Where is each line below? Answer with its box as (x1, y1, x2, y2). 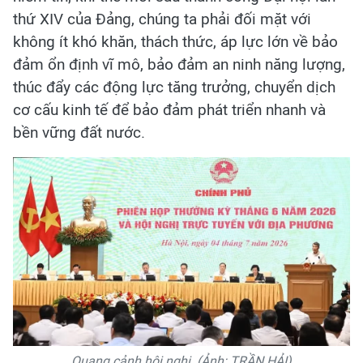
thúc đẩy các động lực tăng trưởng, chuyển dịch (13, 77, 335, 96)
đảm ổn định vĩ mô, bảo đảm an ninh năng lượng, (13, 54, 345, 74)
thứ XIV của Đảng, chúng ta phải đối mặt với (13, 9, 311, 28)
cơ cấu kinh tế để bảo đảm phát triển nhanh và (13, 100, 326, 119)
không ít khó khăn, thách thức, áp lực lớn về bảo (13, 32, 338, 51)
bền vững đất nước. (13, 122, 145, 142)
